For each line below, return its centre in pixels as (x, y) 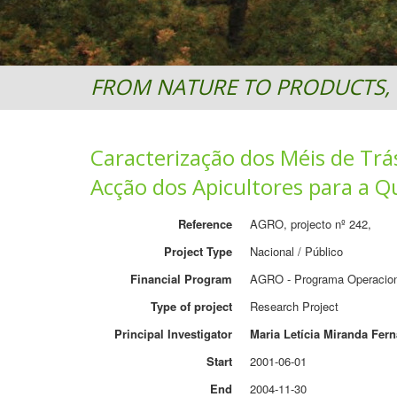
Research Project (294, 306)
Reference (205, 224)
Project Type (198, 251)
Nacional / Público (296, 251)
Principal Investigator (173, 334)
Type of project (191, 306)
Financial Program (181, 279)
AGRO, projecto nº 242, (311, 224)
